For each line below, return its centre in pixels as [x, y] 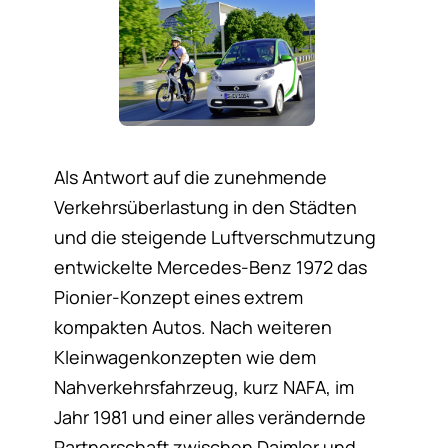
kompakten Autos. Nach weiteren [192, 327]
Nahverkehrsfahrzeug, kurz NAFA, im [203, 387]
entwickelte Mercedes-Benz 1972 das [210, 267]
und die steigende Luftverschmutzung [214, 237]
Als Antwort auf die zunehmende [190, 177]
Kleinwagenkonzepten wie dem [184, 357]
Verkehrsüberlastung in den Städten [205, 207]
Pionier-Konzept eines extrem [178, 297]
